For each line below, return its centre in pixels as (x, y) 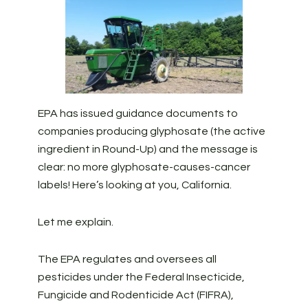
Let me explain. (75, 222)
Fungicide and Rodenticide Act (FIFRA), (135, 295)
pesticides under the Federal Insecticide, (141, 277)
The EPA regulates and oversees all (127, 260)
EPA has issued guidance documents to (137, 114)
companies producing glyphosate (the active (151, 132)
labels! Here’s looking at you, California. (134, 185)
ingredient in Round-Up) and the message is (147, 150)
